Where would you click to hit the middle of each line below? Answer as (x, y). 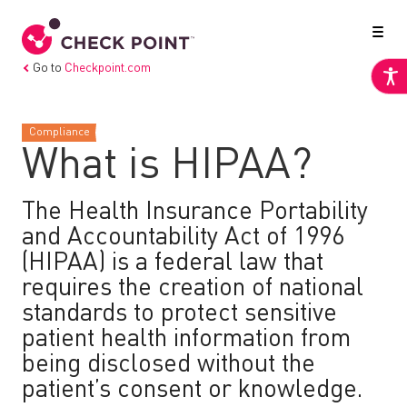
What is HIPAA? (167, 167)
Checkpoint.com (108, 68)
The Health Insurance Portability (195, 212)
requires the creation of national (193, 288)
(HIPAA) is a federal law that (173, 263)
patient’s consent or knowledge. (195, 390)
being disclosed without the (169, 365)
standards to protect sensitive (179, 314)
